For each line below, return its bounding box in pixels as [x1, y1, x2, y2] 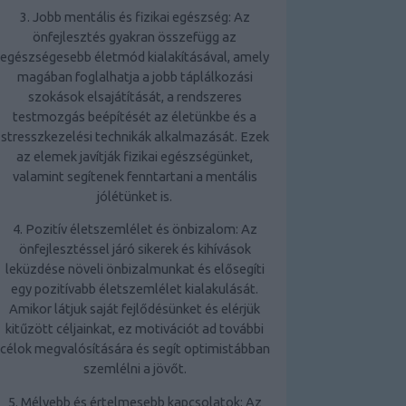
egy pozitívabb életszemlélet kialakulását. [11, 281, 258, 297]
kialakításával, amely [145, 48, 269, 64]
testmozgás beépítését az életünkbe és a [13, 108, 256, 124]
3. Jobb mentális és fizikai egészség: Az [19, 8, 250, 24]
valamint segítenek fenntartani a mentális [12, 168, 257, 184]
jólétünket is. [97, 188, 172, 204]
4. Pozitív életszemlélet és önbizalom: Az [12, 221, 257, 237]
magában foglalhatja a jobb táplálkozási [16, 68, 253, 84]
